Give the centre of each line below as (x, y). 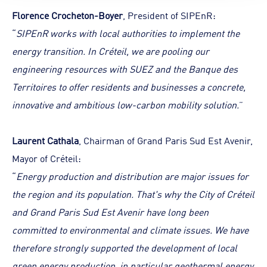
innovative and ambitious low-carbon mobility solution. (125, 104)
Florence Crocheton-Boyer (67, 15)
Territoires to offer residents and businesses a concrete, (129, 86)
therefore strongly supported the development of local (125, 247)
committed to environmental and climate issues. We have (130, 229)
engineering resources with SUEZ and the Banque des (125, 69)
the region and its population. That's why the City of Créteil (133, 194)
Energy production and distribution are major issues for (132, 176)
